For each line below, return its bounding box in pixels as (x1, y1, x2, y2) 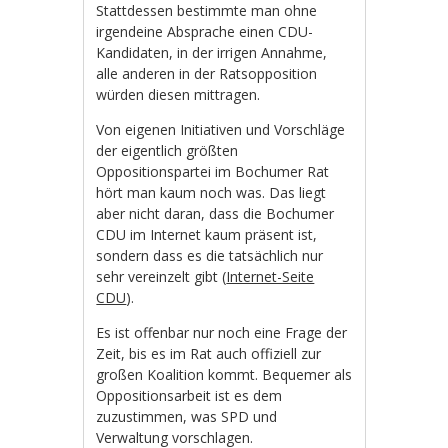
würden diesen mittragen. (96, 84, 261, 104)
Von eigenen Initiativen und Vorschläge (96, 119, 346, 139)
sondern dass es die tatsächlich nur (96, 245, 324, 265)
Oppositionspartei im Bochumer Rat (96, 161, 330, 181)
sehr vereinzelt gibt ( (96, 266, 227, 286)
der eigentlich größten (96, 140, 239, 160)
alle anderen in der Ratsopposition (96, 63, 318, 83)
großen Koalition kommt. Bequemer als (96, 364, 353, 384)
